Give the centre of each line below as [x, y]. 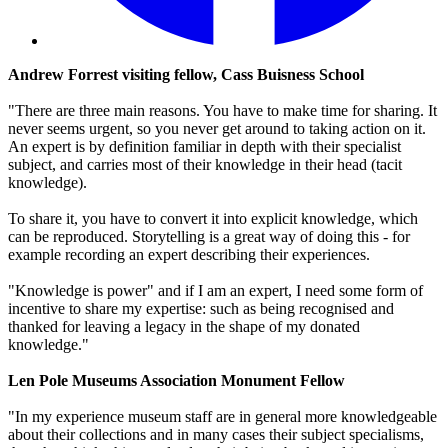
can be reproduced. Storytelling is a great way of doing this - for [209, 237]
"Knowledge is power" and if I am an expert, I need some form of [215, 291]
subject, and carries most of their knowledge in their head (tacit [205, 165]
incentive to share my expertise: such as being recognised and [201, 309]
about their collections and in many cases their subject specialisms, [216, 435]
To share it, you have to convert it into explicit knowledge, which [213, 219]
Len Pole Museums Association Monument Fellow [176, 381]
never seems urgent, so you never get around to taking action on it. [217, 129]
